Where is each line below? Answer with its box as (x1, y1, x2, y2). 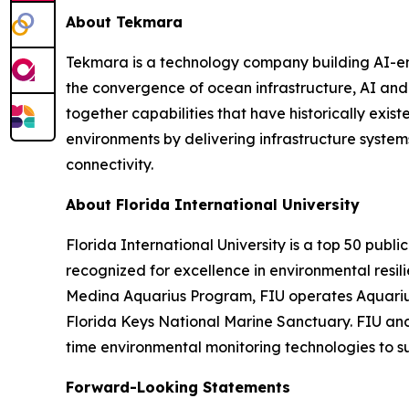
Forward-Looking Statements (66, 378, 290, 396)
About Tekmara (66, 13, 183, 31)
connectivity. (66, 155, 153, 173)
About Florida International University (66, 195, 360, 214)
